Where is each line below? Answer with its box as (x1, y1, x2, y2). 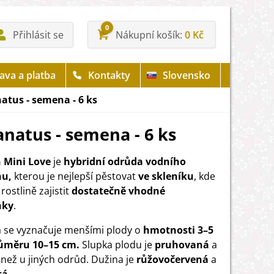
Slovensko (163, 68, 210, 82)
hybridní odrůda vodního (64, 155, 186, 168)
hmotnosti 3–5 (143, 223, 213, 237)
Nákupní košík (116, 28, 180, 42)
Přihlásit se (13, 28, 64, 42)
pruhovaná (155, 238, 209, 251)
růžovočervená (136, 253, 211, 266)
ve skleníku (138, 169, 194, 183)
